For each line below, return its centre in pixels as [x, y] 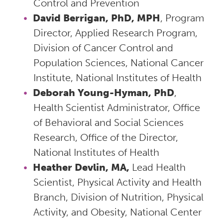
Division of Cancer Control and [103, 48]
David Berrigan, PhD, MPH [96, 18]
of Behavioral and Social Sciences [108, 122]
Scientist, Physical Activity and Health [117, 182]
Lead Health [157, 167]
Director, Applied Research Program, [115, 33]
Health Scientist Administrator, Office [116, 107]
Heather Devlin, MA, [81, 167]
